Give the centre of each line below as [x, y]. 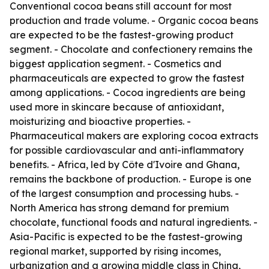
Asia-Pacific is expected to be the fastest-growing [126, 237]
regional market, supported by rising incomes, [115, 251]
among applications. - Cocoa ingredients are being [128, 92]
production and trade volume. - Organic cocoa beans [134, 20]
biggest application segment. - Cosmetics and [116, 64]
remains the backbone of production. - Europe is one [131, 179]
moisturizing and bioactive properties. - [100, 121]
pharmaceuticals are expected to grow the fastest [127, 78]
